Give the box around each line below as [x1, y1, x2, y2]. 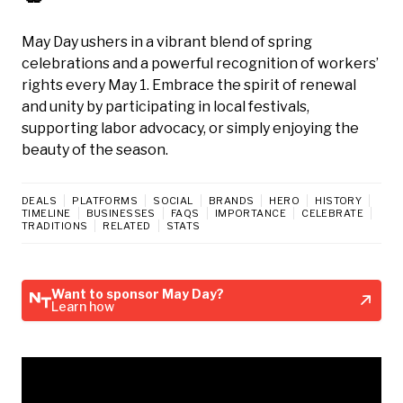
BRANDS [208, 193, 255, 207]
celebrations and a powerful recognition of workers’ [22, 54, 379, 72]
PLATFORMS [72, 193, 139, 207]
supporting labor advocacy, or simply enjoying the [22, 119, 359, 137]
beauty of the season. [22, 140, 168, 158]
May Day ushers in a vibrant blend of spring [22, 32, 312, 50]
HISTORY [315, 193, 363, 207]
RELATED [103, 219, 151, 232]
